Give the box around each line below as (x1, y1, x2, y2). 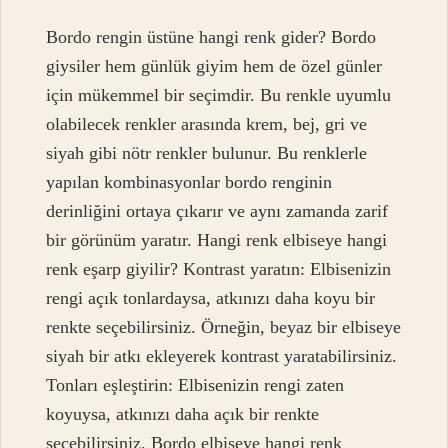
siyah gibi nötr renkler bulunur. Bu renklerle (46, 143, 368, 164)
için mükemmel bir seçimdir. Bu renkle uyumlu (46, 85, 392, 106)
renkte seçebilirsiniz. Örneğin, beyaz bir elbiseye (46, 317, 402, 338)
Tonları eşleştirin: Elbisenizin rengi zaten (46, 375, 345, 396)
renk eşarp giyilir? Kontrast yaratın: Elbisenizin (46, 259, 392, 280)
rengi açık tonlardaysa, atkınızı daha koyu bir (46, 288, 376, 309)
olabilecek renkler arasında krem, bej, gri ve (46, 114, 368, 135)
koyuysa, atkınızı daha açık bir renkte (46, 404, 320, 425)
